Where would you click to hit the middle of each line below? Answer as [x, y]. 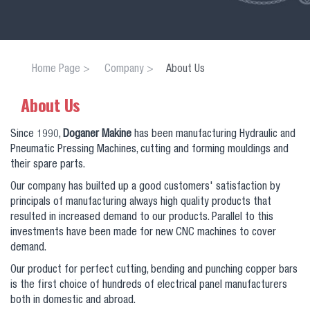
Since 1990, [37, 135]
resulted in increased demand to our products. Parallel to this [142, 218]
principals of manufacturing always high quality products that [141, 202]
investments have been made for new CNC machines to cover [143, 233]
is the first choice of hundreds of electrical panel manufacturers [149, 285]
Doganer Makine [97, 135]
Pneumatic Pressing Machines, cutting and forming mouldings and [149, 150]
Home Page [56, 70]
